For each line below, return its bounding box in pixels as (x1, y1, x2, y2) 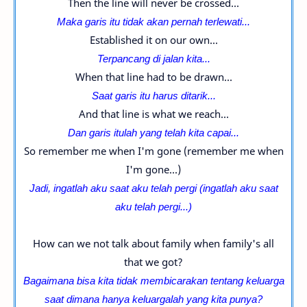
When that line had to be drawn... (75, 70, 232, 84)
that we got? (124, 255, 183, 269)
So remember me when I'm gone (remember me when (23, 144, 284, 158)
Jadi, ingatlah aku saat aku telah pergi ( (29, 181, 203, 195)
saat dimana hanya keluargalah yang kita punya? (45, 292, 262, 306)
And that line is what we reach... (78, 107, 229, 121)
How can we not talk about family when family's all (33, 236, 274, 250)
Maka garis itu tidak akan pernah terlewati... (57, 14, 250, 28)
